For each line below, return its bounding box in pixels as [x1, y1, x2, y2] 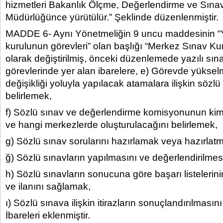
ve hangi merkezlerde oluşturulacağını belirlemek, [5, 119, 218, 130]
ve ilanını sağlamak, [5, 181, 91, 192]
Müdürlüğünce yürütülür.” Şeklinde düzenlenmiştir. [5, 12, 219, 22]
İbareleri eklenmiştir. [5, 210, 90, 221]
